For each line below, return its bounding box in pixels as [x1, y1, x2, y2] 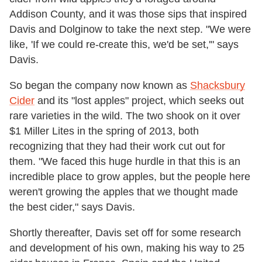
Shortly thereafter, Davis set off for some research [9, 226, 241, 239]
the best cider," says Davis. [9, 201, 135, 213]
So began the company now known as [9, 79, 190, 91]
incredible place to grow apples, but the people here [9, 170, 250, 182]
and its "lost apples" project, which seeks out [35, 94, 244, 106]
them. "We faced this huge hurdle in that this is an [9, 155, 240, 167]
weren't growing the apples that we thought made [9, 185, 238, 198]
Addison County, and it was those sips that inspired [9, 8, 247, 20]
